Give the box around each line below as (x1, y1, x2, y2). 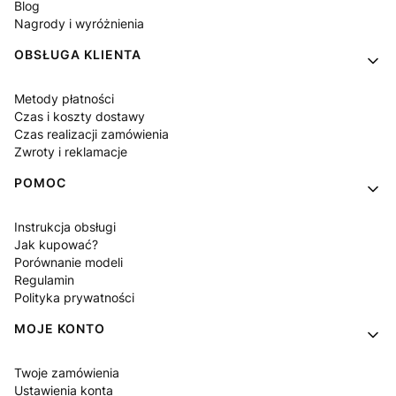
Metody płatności (14, 90, 114, 106)
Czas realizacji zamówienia (14, 126, 169, 141)
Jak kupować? (14, 236, 98, 252)
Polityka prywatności (14, 289, 134, 305)
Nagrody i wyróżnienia (14, 15, 144, 31)
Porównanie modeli (14, 254, 123, 270)
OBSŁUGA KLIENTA (14, 46, 141, 62)
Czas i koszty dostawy (14, 108, 145, 124)
